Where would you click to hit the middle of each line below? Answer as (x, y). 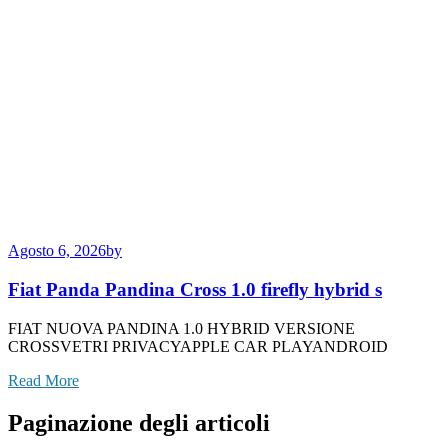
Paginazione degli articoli (139, 422)
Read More (43, 380)
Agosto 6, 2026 (57, 251)
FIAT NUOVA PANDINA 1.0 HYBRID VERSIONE (181, 328)
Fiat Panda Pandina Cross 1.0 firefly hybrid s (195, 290)
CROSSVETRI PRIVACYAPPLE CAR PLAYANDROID (198, 346)
